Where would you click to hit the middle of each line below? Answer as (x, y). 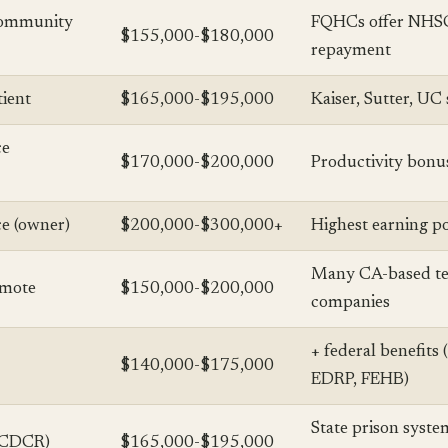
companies (350, 303)
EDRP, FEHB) (360, 380)
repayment (351, 51)
